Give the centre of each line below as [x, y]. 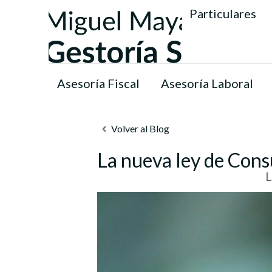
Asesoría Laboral [207, 83]
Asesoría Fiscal [98, 83]
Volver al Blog [140, 128]
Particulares [223, 13]
